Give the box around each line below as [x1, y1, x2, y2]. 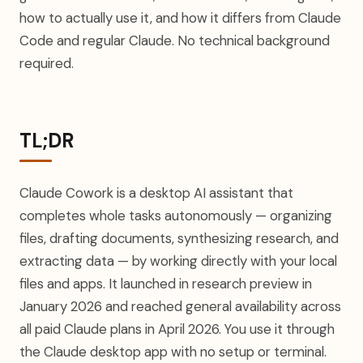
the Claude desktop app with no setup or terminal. [19, 343, 327, 361]
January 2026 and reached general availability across [19, 297, 341, 315]
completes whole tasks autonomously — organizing [19, 207, 332, 224]
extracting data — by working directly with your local [19, 252, 337, 270]
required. [19, 54, 74, 72]
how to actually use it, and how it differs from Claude [19, 9, 341, 27]
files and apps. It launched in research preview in [19, 275, 312, 293]
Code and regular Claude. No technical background [19, 32, 330, 49]
